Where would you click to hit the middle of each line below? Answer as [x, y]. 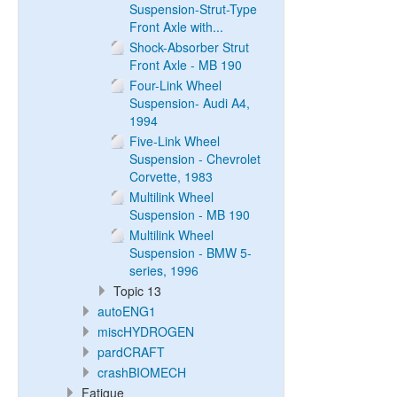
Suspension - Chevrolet [195, 159]
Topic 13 [137, 291]
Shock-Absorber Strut [189, 47]
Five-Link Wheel [175, 141]
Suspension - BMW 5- [191, 253]
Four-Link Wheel [175, 85]
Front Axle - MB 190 [186, 65]
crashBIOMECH [142, 372]
